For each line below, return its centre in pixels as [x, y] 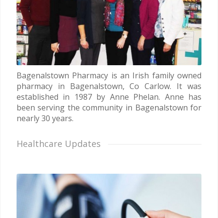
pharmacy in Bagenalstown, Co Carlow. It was [109, 86]
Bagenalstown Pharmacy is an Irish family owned [109, 75]
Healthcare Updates [58, 143]
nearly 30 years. [45, 118]
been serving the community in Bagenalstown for [109, 107]
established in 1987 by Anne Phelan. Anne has [109, 97]
